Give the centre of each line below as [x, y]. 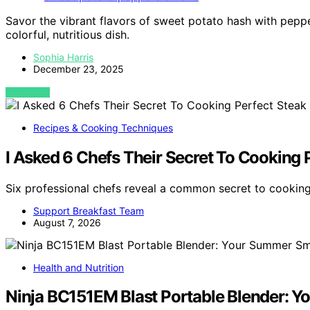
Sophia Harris [63, 57]
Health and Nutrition [79, 267]
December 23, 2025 [79, 69]
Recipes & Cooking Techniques [103, 127]
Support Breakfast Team [89, 210]
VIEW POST [28, 92]
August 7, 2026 [67, 222]
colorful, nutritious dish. [67, 34]
